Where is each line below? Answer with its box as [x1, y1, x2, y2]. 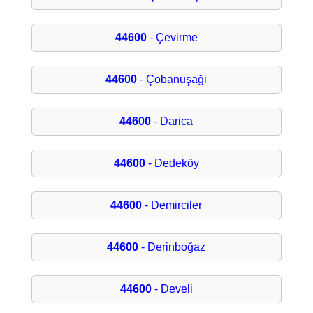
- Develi [151, 283, 193, 296]
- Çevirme [146, 31, 198, 44]
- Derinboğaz [138, 241, 206, 254]
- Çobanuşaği [137, 73, 208, 86]
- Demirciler [142, 199, 203, 212]
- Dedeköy [145, 157, 199, 170]
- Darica [151, 115, 194, 128]
